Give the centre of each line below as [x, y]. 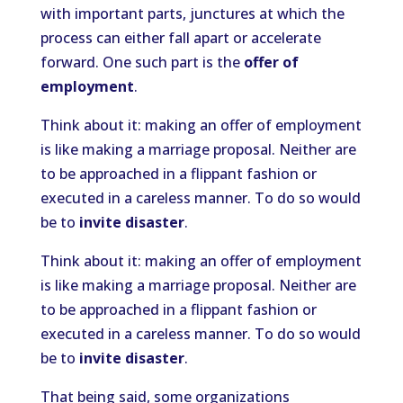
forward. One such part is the [142, 63]
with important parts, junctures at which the [192, 14]
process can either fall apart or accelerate [180, 38]
